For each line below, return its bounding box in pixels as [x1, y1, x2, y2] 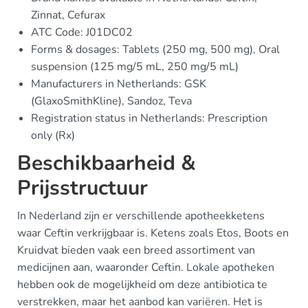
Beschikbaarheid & [17, 148, 196, 177]
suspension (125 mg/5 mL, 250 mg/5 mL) [31, 58, 239, 74]
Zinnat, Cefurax [31, 7, 105, 23]
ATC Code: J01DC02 [31, 24, 133, 40]
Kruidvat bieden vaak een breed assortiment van [17, 242, 255, 258]
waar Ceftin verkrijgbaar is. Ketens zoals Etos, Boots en [17, 225, 289, 241]
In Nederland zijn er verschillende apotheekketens [17, 208, 265, 223]
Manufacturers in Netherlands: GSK [31, 76, 206, 91]
